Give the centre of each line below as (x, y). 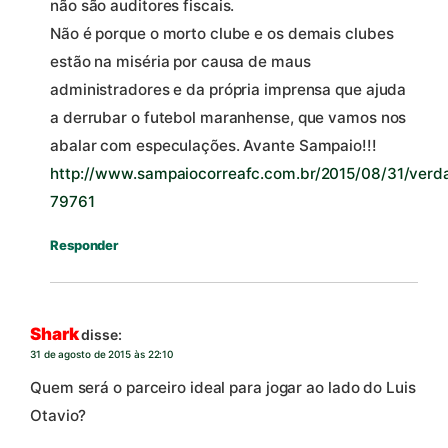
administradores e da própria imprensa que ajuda (228, 90)
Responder (84, 245)
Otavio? (58, 416)
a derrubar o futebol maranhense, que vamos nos (228, 118)
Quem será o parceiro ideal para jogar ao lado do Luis (223, 388)
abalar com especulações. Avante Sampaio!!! (213, 146)
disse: (101, 334)
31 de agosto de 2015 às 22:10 (102, 353)
